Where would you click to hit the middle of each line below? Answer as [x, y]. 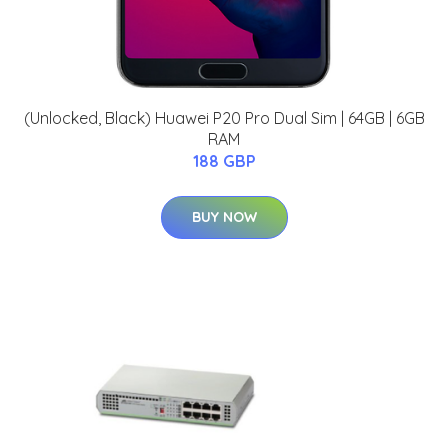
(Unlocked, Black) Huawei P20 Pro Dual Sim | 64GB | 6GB [224, 118]
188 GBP [224, 161]
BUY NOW [224, 217]
